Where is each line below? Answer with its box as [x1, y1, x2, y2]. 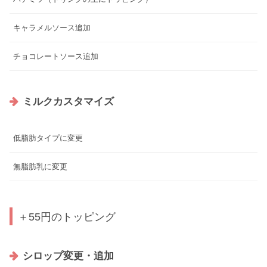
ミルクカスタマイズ [23, 95, 114, 107]
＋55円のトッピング [18, 210, 116, 223]
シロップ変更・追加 [23, 250, 114, 262]
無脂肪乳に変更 [13, 162, 67, 171]
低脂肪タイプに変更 [13, 133, 83, 142]
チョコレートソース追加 [13, 52, 98, 61]
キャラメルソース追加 [13, 23, 91, 33]
